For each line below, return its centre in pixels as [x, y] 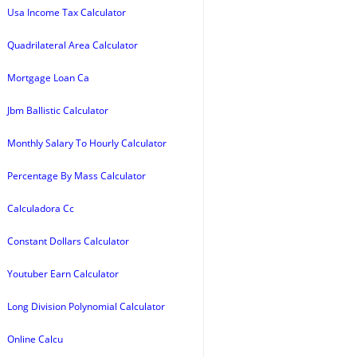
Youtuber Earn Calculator [63, 274]
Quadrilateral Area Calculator [73, 45]
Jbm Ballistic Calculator [58, 110]
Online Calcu [35, 339]
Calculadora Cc [41, 208]
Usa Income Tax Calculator [67, 12]
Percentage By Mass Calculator [76, 176]
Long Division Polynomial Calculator [86, 306]
